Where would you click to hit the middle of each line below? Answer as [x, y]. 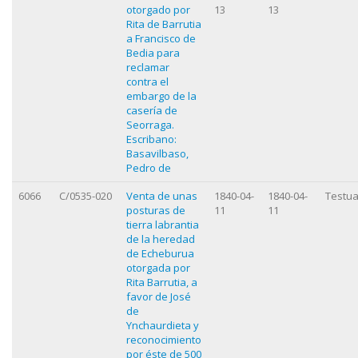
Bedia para [153, 52]
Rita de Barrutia [164, 24]
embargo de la [161, 95]
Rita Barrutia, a [162, 282]
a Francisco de [161, 38]
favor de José [159, 296]
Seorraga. [150, 124]
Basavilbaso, [157, 153]
